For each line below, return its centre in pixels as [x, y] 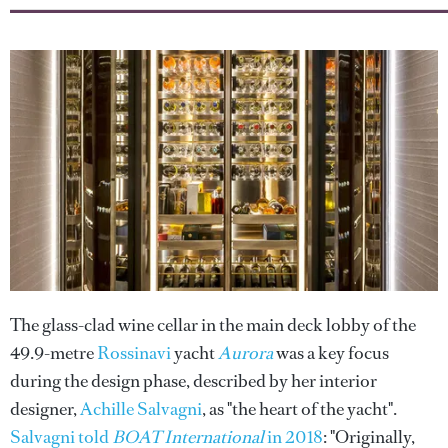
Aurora [245, 352]
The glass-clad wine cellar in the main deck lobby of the [213, 324]
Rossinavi [134, 352]
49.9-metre [53, 352]
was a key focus [331, 352]
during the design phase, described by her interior [193, 380]
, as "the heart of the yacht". [299, 408]
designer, [45, 408]
